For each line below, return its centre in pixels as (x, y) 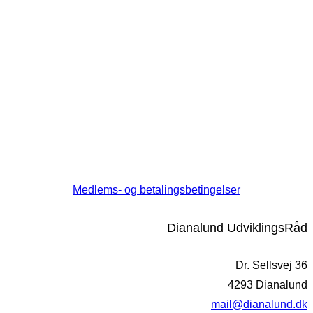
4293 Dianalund (268, 285)
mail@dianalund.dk (259, 305)
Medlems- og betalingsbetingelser (156, 190)
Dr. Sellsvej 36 (271, 265)
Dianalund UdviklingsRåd (237, 228)
